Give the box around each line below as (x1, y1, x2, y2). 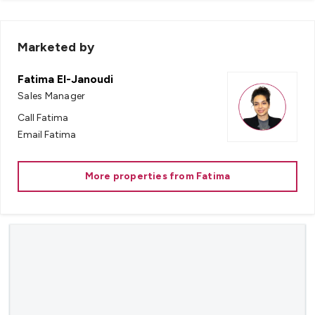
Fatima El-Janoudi (18, 72, 113, 86)
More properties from (84, 169, 196, 182)
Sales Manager (18, 89, 86, 102)
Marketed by (18, 39, 94, 55)
